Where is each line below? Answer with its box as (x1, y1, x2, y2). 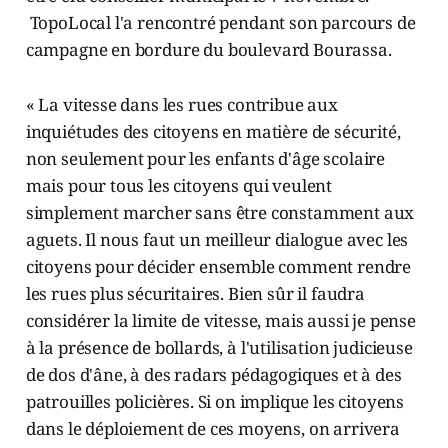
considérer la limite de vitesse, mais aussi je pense (25, 309, 416, 333)
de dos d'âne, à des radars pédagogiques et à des (25, 363, 402, 387)
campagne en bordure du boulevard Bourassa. (25, 38, 392, 62)
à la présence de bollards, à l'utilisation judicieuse (25, 336, 413, 360)
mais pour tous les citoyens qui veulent (25, 174, 333, 198)
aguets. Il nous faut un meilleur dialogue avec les (25, 228, 409, 252)
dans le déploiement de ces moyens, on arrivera (25, 417, 400, 441)
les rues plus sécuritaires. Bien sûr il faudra (25, 282, 365, 306)
